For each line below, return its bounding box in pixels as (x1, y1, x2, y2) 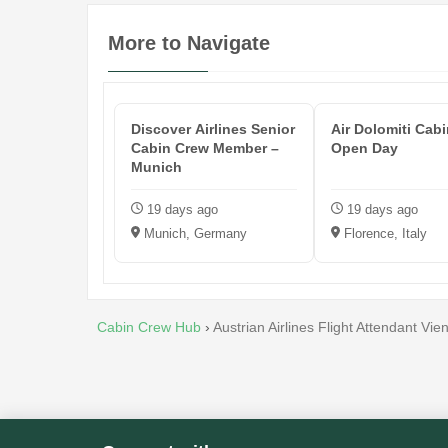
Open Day (331, 140, 398, 157)
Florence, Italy (340, 226, 427, 242)
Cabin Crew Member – (131, 140, 279, 157)
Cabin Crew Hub (97, 319, 201, 336)
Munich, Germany (140, 226, 247, 242)
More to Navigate (108, 32, 270, 55)
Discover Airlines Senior (131, 121, 295, 138)
